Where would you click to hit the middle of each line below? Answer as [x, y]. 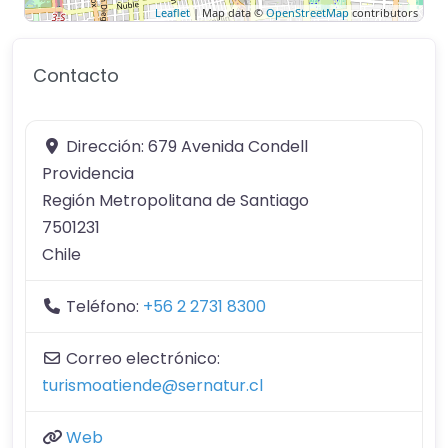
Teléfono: [104, 306]
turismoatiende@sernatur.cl [152, 385]
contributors [383, 12]
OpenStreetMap [307, 12]
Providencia [88, 173]
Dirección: [107, 146]
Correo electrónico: [143, 358]
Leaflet [172, 12]
